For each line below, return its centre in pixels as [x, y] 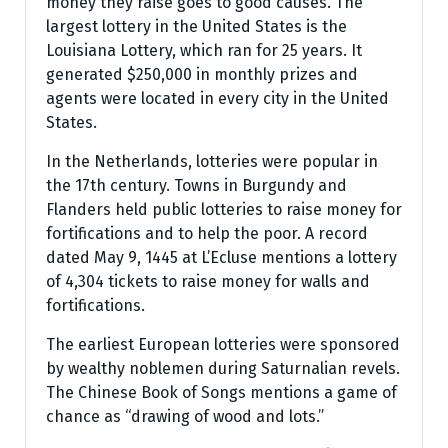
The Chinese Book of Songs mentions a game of [221, 392]
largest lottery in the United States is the [196, 26]
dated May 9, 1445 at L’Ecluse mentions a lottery [221, 257]
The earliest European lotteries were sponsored [223, 344]
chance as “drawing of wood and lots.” [185, 416]
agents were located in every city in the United [217, 98]
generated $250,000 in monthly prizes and [202, 74]
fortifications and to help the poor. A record [207, 233]
